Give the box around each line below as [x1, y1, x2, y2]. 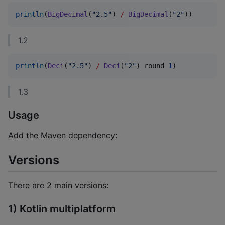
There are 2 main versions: [8, 180, 108, 191]
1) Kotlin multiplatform [8, 202, 116, 215]
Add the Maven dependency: [8, 130, 117, 141]
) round [136, 61, 168, 70]
